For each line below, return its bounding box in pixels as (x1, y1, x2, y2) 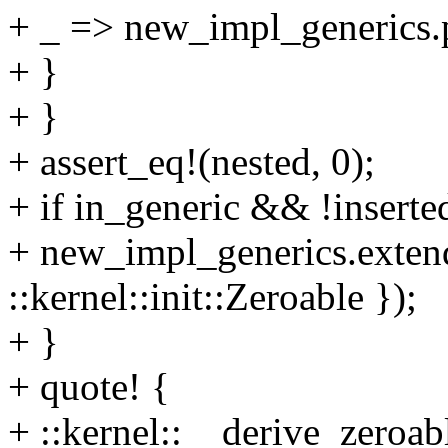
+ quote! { (8, 365, 170, 409)
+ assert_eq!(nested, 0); (8, 140, 375, 184)
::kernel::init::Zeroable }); (8, 275, 417, 319)
